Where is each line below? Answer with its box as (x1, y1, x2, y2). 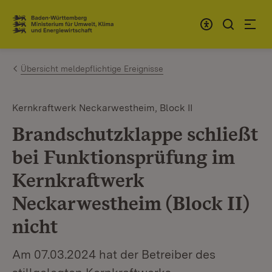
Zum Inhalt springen (30, 13, 130, 25)
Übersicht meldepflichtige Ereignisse (21, 64, 163, 73)
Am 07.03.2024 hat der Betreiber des (12, 247, 216, 262)
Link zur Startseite (12, 22, 101, 36)
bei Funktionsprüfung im (12, 145, 235, 169)
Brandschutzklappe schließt (12, 122, 258, 146)
